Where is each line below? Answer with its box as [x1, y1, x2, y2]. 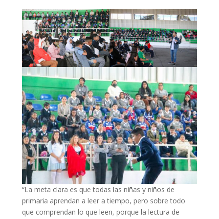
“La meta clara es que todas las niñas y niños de [22, 185, 175, 195]
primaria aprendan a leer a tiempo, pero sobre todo [22, 196, 185, 206]
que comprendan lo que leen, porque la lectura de [22, 207, 179, 217]
